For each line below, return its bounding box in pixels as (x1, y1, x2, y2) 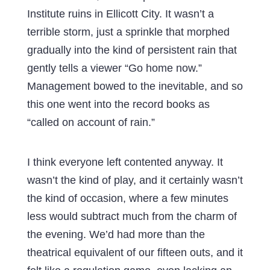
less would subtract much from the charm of (27, 210, 237, 222)
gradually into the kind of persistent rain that (27, 43, 237, 56)
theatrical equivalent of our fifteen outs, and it (27, 246, 243, 259)
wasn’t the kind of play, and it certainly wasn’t (27, 174, 243, 186)
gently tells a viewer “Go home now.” (27, 61, 202, 74)
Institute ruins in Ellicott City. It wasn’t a (27, 7, 214, 20)
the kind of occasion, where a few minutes (27, 192, 228, 204)
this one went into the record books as (27, 98, 210, 110)
